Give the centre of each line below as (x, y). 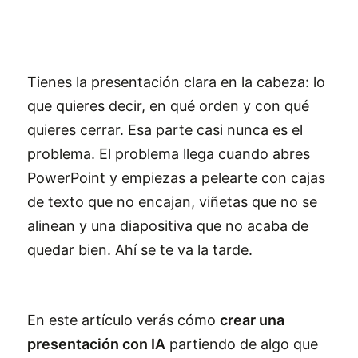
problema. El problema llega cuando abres (169, 154)
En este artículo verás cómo (123, 320)
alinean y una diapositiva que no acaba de (168, 226)
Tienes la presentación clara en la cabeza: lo (176, 82)
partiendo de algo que (242, 344)
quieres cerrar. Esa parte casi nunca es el (165, 130)
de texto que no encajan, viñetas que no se (172, 202)
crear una (252, 320)
